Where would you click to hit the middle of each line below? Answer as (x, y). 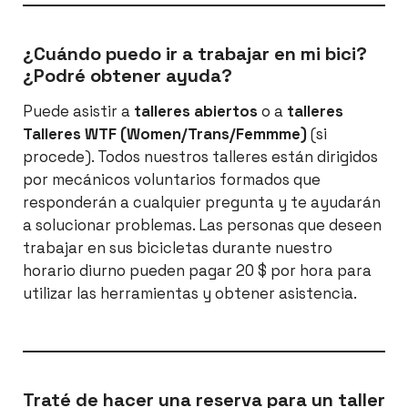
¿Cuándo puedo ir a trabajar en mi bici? (195, 54)
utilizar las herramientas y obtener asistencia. (190, 294)
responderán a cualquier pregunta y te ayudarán (202, 203)
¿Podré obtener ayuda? (130, 76)
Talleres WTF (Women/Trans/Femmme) (165, 134)
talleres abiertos (196, 112)
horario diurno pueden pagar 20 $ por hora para (197, 271)
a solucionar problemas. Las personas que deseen (202, 225)
